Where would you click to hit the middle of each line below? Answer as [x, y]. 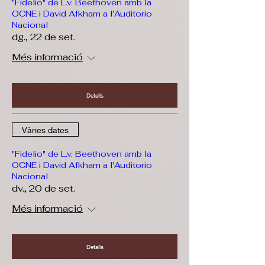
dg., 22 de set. [43, 37]
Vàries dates [45, 130]
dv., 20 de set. [43, 188]
